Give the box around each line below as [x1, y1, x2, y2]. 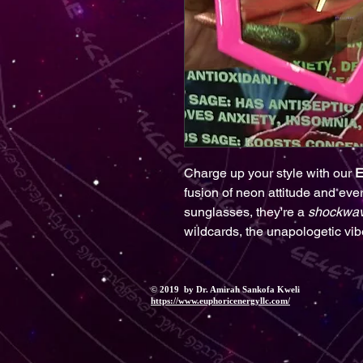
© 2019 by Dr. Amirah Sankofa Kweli [151, 284, 300, 294]
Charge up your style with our [184, 165, 355, 181]
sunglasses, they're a [184, 204, 308, 220]
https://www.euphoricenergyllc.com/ [151, 296, 290, 305]
